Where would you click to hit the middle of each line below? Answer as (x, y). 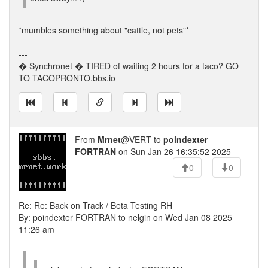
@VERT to (142, 139)
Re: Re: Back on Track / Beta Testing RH (95, 205)
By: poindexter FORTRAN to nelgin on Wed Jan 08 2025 (125, 217)
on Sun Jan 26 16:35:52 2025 (173, 151)
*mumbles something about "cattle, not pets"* (104, 30)
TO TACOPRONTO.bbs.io (67, 78)
